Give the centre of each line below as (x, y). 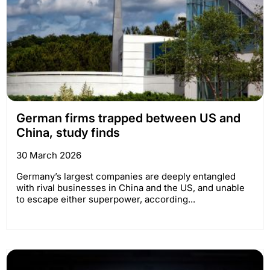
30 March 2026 (49, 155)
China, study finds (68, 132)
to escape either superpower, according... (106, 199)
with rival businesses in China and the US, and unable (130, 187)
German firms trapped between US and (128, 118)
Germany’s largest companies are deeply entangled (126, 176)
